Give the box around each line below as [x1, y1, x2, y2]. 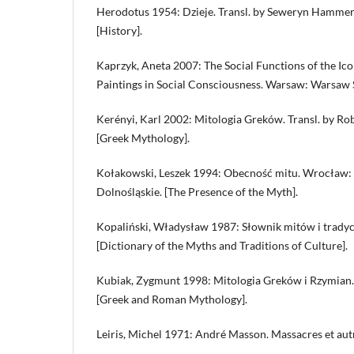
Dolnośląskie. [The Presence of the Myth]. [96, 185, 298, 199]
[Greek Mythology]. [96, 131, 190, 145]
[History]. [96, 24, 142, 38]
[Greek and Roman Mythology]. [96, 292, 247, 307]
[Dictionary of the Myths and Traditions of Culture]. [96, 239, 348, 253]
